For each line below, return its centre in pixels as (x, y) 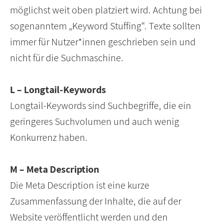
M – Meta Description (55, 169)
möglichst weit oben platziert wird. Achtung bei (106, 10)
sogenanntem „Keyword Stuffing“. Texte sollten (105, 26)
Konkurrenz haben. (49, 138)
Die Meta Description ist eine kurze (80, 185)
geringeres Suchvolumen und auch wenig (95, 122)
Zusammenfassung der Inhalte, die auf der (96, 201)
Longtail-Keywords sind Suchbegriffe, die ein (101, 106)
